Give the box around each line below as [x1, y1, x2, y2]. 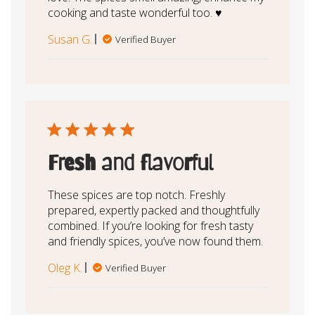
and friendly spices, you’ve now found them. [47, 233, 263, 249]
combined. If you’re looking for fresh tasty [47, 217, 253, 233]
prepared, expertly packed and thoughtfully [47, 202, 259, 218]
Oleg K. [47, 259, 82, 276]
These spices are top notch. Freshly [47, 186, 225, 202]
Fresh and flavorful [47, 149, 213, 175]
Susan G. [47, 31, 92, 47]
